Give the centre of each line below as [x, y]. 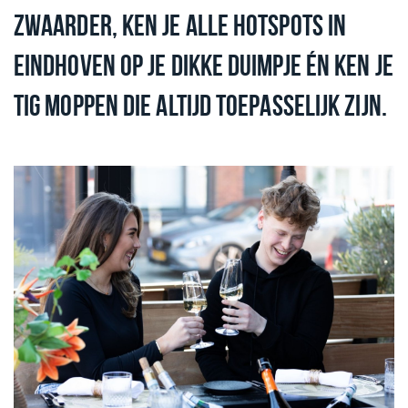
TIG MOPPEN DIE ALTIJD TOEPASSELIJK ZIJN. [203, 104]
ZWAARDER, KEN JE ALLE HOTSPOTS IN [180, 24]
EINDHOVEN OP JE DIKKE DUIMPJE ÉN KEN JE [204, 64]
